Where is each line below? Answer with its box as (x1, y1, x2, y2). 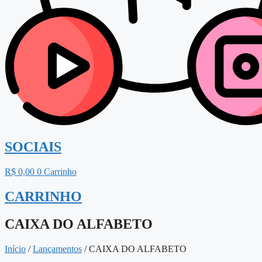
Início (5, 243, 26, 254)
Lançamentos (33, 243, 82, 254)
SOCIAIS (5, 139, 61, 154)
